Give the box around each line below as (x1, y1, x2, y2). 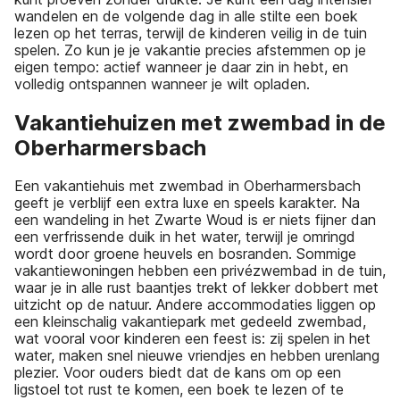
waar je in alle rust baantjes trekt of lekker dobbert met (14, 279, 379, 297)
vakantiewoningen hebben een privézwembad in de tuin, (14, 262, 386, 280)
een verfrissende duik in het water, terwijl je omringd (14, 228, 355, 246)
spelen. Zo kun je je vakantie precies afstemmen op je (14, 40, 366, 59)
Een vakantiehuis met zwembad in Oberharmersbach (14, 177, 361, 196)
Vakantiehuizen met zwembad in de (14, 109, 386, 136)
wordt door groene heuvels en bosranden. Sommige (14, 245, 356, 263)
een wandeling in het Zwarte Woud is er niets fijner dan (14, 211, 376, 229)
